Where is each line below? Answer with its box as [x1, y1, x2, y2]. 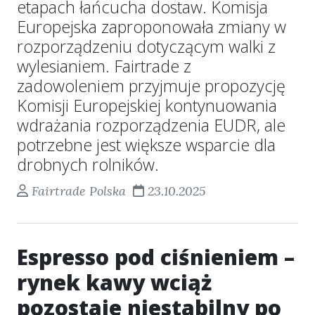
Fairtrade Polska [27, 183, 129, 199]
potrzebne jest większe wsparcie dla [17, 134, 276, 156]
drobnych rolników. [17, 153, 159, 176]
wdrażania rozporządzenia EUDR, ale [17, 114, 285, 136]
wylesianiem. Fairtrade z [17, 55, 191, 77]
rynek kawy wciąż [17, 268, 212, 297]
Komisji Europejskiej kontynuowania [17, 94, 277, 117]
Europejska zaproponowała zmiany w [17, 15, 286, 38]
